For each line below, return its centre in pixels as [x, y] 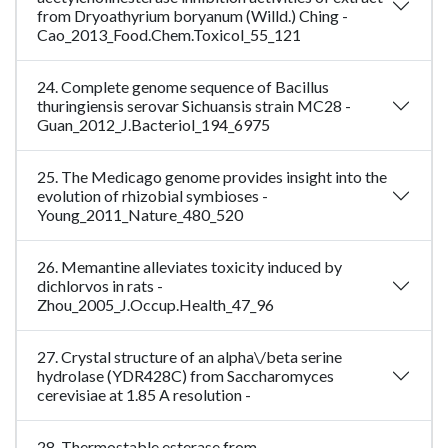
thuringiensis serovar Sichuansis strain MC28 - [194, 106]
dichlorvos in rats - [100, 286]
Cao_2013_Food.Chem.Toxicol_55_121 [169, 35]
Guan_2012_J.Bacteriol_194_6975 [153, 125]
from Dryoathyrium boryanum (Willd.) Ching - [192, 16]
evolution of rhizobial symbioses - [152, 196]
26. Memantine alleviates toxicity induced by [189, 267]
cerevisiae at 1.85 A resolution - [144, 395]
